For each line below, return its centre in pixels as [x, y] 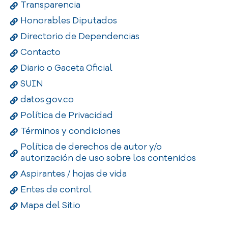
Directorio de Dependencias [80, 37]
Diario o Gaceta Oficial [66, 68]
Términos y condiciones [70, 131]
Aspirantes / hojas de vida [74, 174]
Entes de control [56, 190]
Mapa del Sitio [50, 206]
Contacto [40, 52]
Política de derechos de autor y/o [91, 147]
